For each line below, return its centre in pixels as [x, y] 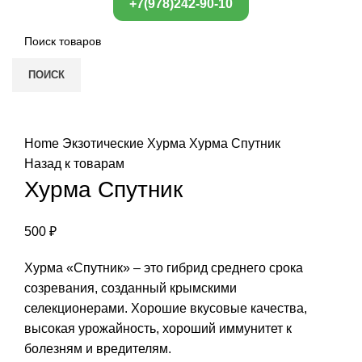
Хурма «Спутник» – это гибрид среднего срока [164, 268]
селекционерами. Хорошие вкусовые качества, [166, 309]
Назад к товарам [74, 164]
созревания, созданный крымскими [130, 288]
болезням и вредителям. [98, 349]
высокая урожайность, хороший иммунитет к [158, 329]
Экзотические [105, 144]
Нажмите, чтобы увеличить [105, 124]
